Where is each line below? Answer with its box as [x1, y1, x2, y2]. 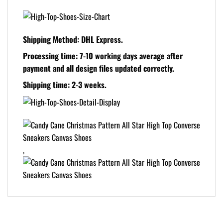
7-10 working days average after [80, 50, 183, 62]
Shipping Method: [23, 33, 81, 46]
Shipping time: [23, 79, 72, 91]
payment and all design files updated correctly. [23, 62, 174, 75]
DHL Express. [81, 33, 123, 46]
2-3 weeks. [72, 79, 107, 91]
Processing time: [23, 50, 80, 62]
